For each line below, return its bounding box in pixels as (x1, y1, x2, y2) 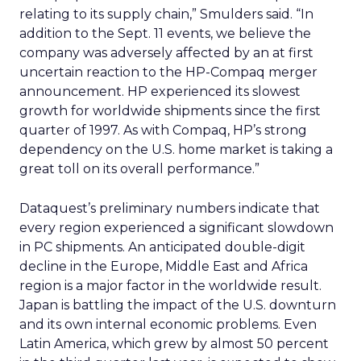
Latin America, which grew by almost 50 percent (19, 336, 329, 351)
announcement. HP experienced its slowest (19, 84, 301, 99)
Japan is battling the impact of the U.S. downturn (19, 297, 336, 313)
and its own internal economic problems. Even (19, 317, 317, 332)
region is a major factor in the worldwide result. (19, 278, 322, 293)
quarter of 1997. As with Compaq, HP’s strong (19, 122, 307, 138)
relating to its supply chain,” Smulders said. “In (19, 6, 313, 22)
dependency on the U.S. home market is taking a (19, 142, 333, 157)
